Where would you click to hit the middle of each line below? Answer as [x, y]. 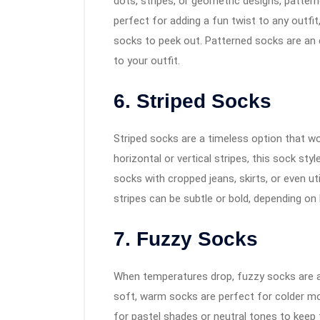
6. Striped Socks [192, 101]
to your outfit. [147, 61]
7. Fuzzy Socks [186, 239]
